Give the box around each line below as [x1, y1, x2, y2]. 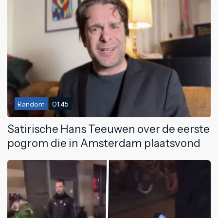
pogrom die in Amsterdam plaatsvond [7, 136, 200, 150]
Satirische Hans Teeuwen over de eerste [7, 122, 210, 136]
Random [18, 100, 45, 109]
